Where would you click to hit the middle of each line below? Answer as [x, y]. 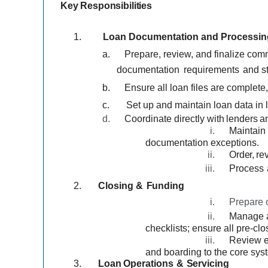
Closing [116, 186]
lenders [242, 119]
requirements [211, 70]
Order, [242, 155]
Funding [165, 186]
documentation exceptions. [202, 143]
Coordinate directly [165, 119]
